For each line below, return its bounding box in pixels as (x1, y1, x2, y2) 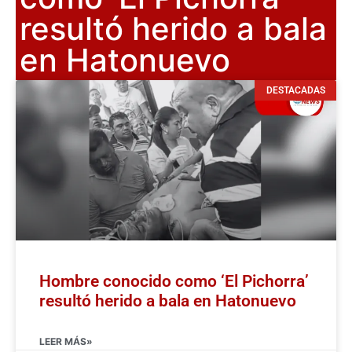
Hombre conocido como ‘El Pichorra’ (39, 271, 309, 291)
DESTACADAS (266, 84, 325, 96)
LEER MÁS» (39, 335, 93, 347)
